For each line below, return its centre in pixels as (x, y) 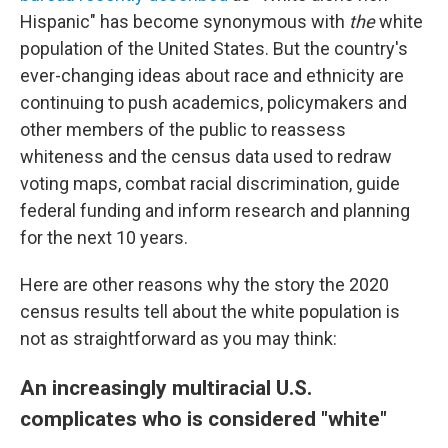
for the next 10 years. (104, 237)
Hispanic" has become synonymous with (184, 21)
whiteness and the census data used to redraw (206, 156)
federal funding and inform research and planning (215, 210)
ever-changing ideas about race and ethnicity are (212, 75)
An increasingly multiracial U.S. (166, 387)
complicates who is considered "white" (203, 418)
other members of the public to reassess (183, 129)
